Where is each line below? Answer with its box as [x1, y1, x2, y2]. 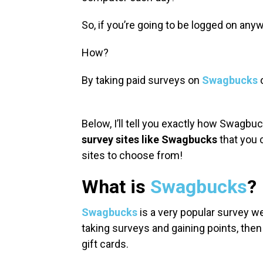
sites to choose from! [82, 149, 183, 162]
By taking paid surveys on [82, 74, 202, 87]
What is [82, 176, 150, 198]
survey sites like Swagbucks [82, 133, 217, 146]
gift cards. [82, 238, 131, 251]
